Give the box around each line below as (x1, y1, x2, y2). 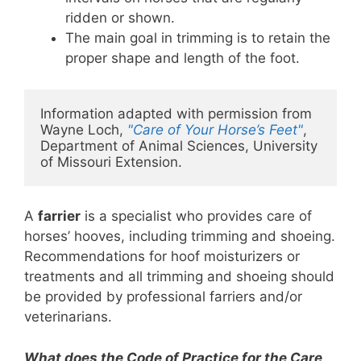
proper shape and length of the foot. (65, 50, 300, 67)
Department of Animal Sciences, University (40, 137, 317, 154)
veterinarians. (24, 309, 112, 326)
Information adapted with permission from (40, 105, 312, 122)
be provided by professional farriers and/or (24, 288, 302, 305)
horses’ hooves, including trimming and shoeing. (24, 228, 335, 245)
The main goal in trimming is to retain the (65, 30, 330, 47)
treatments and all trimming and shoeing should (24, 268, 334, 285)
